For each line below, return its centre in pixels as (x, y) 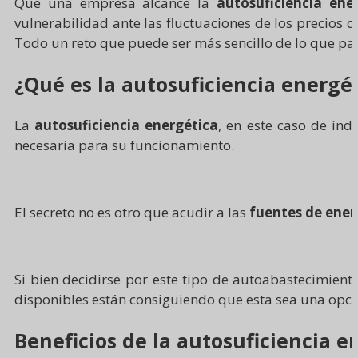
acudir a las (209, 213)
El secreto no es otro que (91, 213)
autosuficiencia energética (127, 125)
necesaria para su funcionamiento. (126, 145)
